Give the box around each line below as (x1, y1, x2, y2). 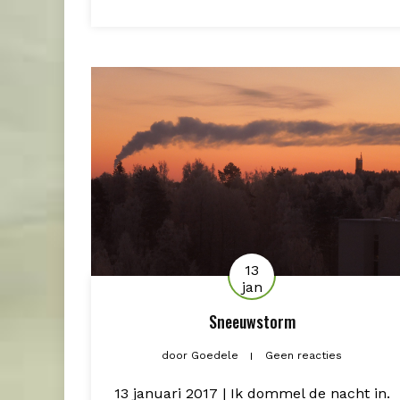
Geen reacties (265, 348, 342, 362)
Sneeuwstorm (208, 309, 296, 333)
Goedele (187, 348, 242, 362)
